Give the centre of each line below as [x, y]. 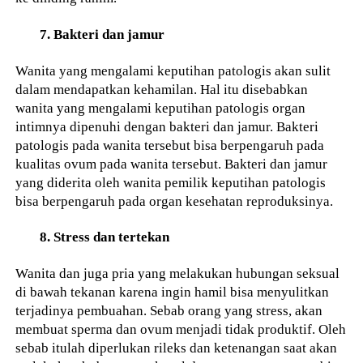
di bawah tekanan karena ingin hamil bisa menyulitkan [173, 292]
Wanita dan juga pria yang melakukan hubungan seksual [178, 273]
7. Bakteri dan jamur [102, 34]
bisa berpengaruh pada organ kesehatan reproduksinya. [175, 201]
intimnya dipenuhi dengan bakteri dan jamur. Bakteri [167, 126]
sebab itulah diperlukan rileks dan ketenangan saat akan [177, 348]
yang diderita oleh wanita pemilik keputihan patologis [171, 182]
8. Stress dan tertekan [105, 237]
